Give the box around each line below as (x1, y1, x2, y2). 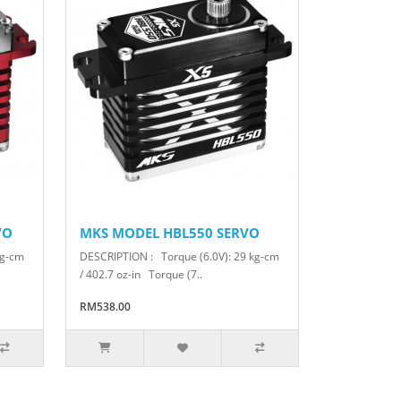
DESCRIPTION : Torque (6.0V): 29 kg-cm (79, 249, 279, 265)
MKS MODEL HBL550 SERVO (79, 224, 260, 243)
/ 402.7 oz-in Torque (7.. (79, 267, 202, 283)
